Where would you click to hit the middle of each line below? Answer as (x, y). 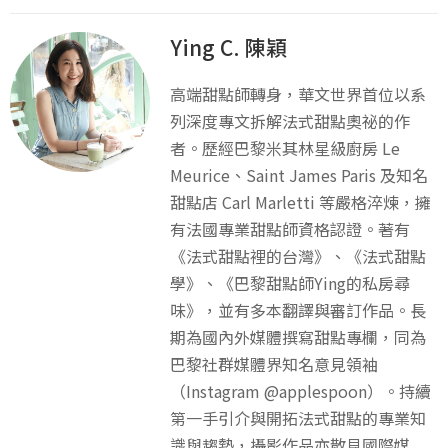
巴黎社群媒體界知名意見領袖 (274, 363)
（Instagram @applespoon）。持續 (300, 390)
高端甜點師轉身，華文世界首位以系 (298, 93)
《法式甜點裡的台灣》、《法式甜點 (298, 255)
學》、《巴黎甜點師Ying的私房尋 (290, 282)
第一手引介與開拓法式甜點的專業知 (298, 417)
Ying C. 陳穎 (228, 46)
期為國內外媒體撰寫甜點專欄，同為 (298, 336)
